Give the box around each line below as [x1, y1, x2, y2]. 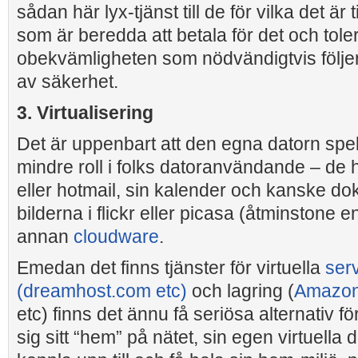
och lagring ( [187, 280, 294, 301]
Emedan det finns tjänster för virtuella [17, 257, 325, 278]
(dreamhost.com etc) [17, 280, 187, 301]
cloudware [74, 226, 159, 247]
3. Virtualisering [17, 102, 153, 123]
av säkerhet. [17, 71, 118, 92]
